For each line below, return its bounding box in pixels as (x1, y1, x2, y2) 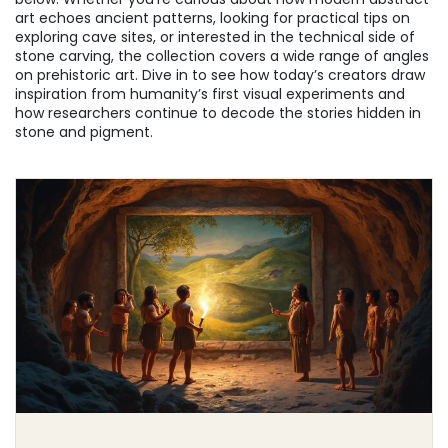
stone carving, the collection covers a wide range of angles (15, 46, 429, 66)
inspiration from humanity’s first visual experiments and (15, 84, 405, 104)
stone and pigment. (15, 122, 153, 142)
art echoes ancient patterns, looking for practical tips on (15, 8, 410, 28)
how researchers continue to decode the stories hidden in (15, 103, 421, 123)
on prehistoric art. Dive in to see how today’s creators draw (15, 65, 425, 85)
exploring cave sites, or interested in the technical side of (15, 27, 415, 47)
